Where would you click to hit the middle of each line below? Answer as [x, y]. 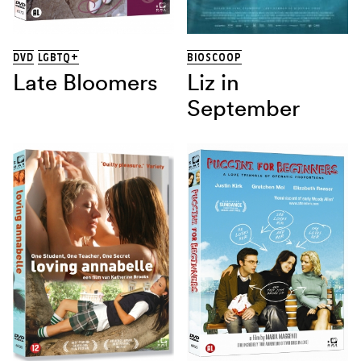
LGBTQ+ [58, 58]
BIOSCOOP [215, 58]
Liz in [214, 83]
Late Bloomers [85, 83]
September [244, 108]
